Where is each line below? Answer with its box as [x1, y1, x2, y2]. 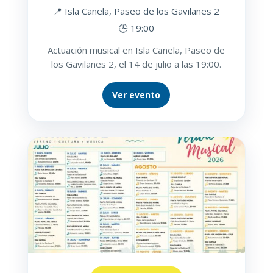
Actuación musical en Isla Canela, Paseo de [48, 44, 225, 57]
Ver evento [112, 89, 161, 101]
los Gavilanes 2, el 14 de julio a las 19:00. [51, 58, 222, 71]
